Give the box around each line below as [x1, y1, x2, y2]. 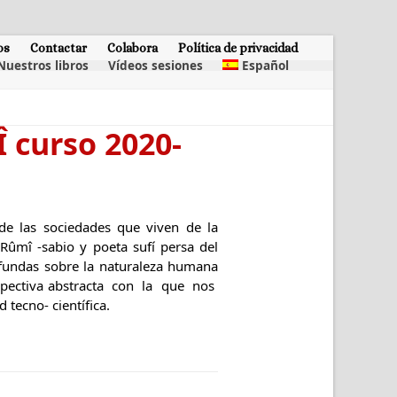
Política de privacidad [178, 40, 298, 55]
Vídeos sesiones [107, 58, 203, 74]
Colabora [107, 40, 158, 55]
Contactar [30, 40, 87, 55]
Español [242, 58, 289, 74]
